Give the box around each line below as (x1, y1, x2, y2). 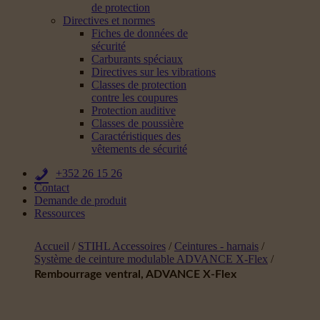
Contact (34, 181, 69, 194)
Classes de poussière (91, 117, 184, 129)
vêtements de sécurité (91, 143, 187, 155)
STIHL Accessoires (78, 240, 166, 252)
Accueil (34, 240, 69, 252)
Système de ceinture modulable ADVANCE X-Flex (34, 253, 268, 265)
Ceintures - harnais (174, 240, 259, 252)
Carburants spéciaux (91, 53, 183, 65)
